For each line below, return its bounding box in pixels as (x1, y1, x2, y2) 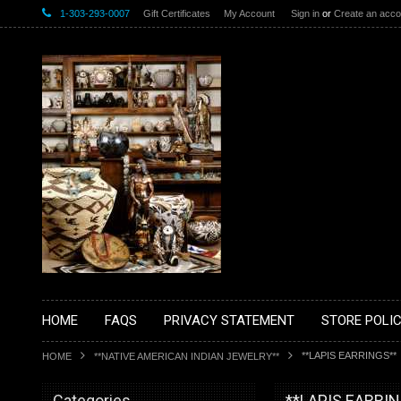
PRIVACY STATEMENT (164, 312, 294, 328)
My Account (224, 8, 275, 19)
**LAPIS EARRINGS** (302, 350, 397, 361)
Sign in (291, 8, 320, 19)
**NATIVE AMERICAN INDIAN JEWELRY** (94, 351, 279, 362)
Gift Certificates (143, 8, 210, 19)
